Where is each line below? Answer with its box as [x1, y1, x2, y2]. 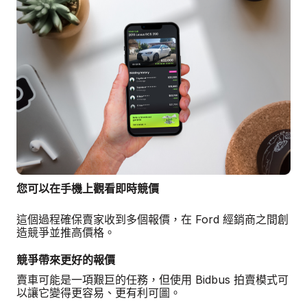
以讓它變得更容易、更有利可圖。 [16, 285, 181, 299]
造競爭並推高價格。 [16, 225, 115, 239]
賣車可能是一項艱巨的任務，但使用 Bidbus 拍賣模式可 [16, 272, 288, 286]
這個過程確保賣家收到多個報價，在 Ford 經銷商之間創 [16, 212, 288, 226]
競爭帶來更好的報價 [16, 251, 115, 268]
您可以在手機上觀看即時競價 [16, 180, 159, 197]
